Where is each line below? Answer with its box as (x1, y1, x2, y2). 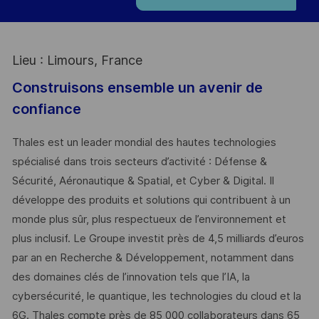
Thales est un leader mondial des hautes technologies (11, 136, 276, 150)
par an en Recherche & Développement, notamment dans (11, 251, 294, 265)
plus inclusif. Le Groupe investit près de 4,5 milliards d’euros (11, 232, 304, 246)
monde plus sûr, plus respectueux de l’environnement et (11, 213, 286, 226)
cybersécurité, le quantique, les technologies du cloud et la (11, 290, 301, 303)
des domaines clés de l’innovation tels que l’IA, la (11, 271, 250, 284)
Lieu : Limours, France (11, 53, 142, 68)
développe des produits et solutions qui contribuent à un (11, 194, 291, 207)
